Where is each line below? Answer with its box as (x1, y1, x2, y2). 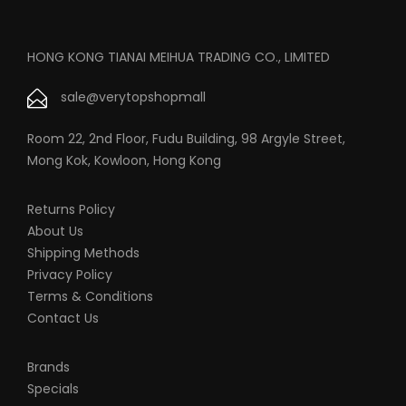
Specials (27, 379, 79, 398)
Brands (27, 357, 70, 376)
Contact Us (27, 308, 99, 327)
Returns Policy (27, 199, 115, 218)
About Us (27, 221, 83, 240)
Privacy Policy (27, 265, 112, 284)
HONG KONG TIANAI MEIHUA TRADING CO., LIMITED (27, 48, 330, 67)
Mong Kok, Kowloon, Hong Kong (27, 150, 221, 169)
